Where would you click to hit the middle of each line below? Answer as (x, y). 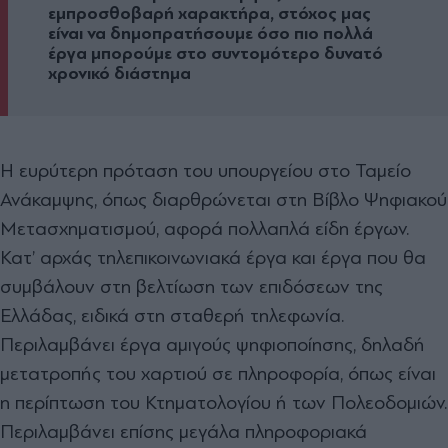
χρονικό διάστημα (119, 74)
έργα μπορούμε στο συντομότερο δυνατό (215, 54)
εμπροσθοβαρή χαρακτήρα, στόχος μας (209, 14)
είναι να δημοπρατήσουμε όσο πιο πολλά (210, 34)
